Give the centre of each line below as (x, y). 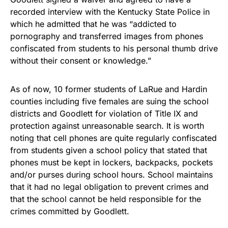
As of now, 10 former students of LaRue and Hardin (109, 89)
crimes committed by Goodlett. (70, 211)
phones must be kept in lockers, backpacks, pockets (111, 162)
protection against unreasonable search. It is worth (107, 125)
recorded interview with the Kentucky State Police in (110, 11)
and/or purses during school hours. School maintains (111, 174)
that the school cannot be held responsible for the (106, 199)
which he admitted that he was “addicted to (93, 24)
